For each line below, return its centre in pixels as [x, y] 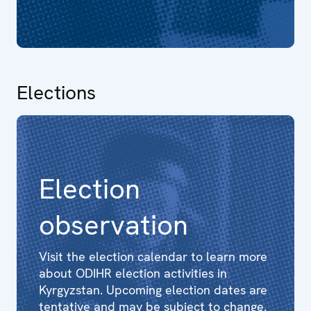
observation [114, 225]
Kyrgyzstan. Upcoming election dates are [153, 290]
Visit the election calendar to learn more [153, 257]
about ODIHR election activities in [133, 273]
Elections [56, 92]
